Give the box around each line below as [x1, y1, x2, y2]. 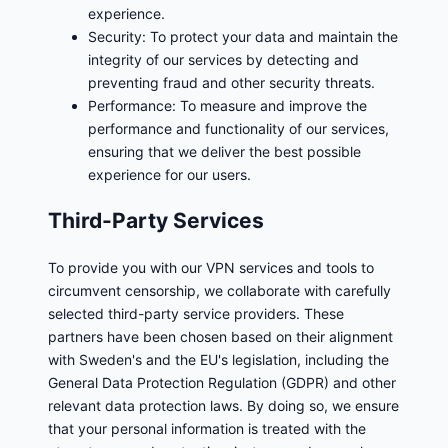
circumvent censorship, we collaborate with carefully [48, 281, 391, 299]
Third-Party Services [48, 208, 264, 234]
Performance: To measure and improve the [88, 96, 367, 114]
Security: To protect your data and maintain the [88, 27, 398, 45]
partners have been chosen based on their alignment [48, 327, 393, 345]
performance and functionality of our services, [88, 119, 389, 137]
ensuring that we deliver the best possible [88, 142, 361, 160]
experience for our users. [88, 165, 251, 183]
